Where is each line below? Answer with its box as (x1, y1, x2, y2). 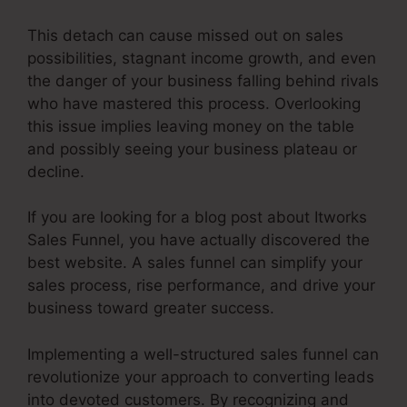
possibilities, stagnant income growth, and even (27, 48, 376, 67)
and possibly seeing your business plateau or (27, 139, 357, 158)
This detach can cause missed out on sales (27, 25, 343, 45)
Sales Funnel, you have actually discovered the (27, 231, 370, 250)
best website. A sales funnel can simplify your (27, 253, 362, 273)
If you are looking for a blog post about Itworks (27, 208, 367, 227)
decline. (27, 162, 84, 181)
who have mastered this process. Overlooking (27, 94, 361, 113)
